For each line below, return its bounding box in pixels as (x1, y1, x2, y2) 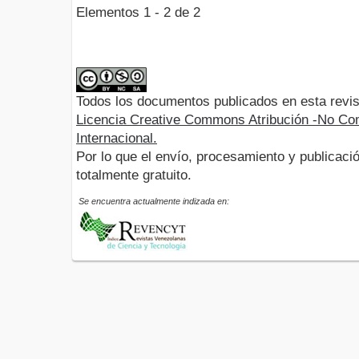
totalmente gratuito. (76, 167, 192, 184)
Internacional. (76, 131, 157, 147)
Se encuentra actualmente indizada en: (79, 196, 229, 207)
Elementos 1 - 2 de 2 (76, 5, 216, 21)
